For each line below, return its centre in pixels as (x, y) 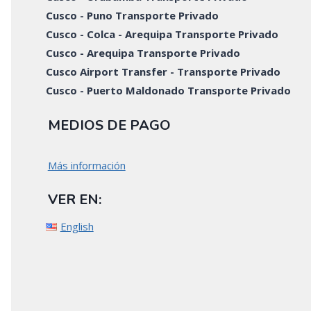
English (77, 226)
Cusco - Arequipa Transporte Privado (143, 52)
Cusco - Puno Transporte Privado (133, 15)
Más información (86, 166)
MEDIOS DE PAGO (109, 126)
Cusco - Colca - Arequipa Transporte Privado (162, 34)
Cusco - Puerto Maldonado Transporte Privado (169, 90)
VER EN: (74, 199)
